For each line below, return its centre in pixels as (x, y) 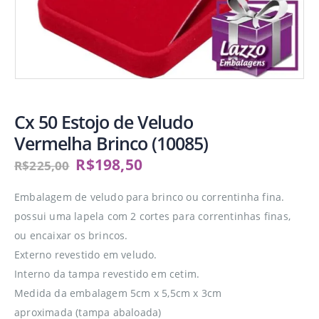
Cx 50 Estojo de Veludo (104, 122)
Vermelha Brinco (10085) (111, 143)
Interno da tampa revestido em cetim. (107, 274)
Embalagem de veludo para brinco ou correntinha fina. (150, 197)
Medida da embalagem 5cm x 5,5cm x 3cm (118, 293)
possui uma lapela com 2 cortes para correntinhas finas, (152, 216)
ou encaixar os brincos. (71, 235)
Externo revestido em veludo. (86, 255)
